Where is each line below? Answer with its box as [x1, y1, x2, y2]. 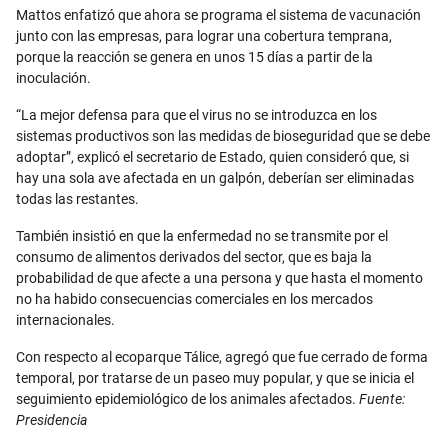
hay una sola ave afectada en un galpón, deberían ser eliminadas [16, 170, 414, 187]
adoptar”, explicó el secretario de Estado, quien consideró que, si [16, 149, 409, 166]
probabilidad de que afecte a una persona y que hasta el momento [16, 270, 423, 287]
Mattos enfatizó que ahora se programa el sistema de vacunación [16, 7, 421, 24]
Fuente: [359, 391, 405, 408]
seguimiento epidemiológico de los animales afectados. [16, 391, 359, 408]
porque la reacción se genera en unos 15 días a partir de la [16, 49, 373, 66]
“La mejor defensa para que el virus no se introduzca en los [16, 107, 377, 124]
